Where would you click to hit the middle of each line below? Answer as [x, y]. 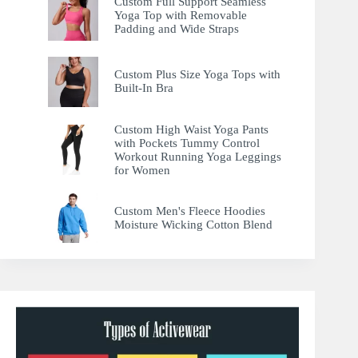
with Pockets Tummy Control [187, 143]
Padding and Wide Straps [176, 28]
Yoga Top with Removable [180, 15]
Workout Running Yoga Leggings [197, 156]
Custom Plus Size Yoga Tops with [197, 75]
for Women [142, 170]
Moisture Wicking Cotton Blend [193, 225]
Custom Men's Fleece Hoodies [189, 211]
